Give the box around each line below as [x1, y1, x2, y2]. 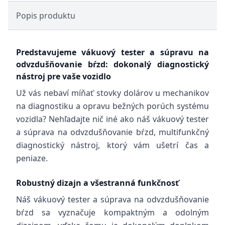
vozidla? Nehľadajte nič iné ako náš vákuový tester [16, 114, 209, 125]
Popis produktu [16, 10, 75, 21]
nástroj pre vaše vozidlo [16, 71, 111, 82]
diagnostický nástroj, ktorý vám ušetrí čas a [16, 140, 209, 151]
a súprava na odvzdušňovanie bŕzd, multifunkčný [16, 127, 209, 138]
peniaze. [16, 153, 48, 164]
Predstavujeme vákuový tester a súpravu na [16, 47, 209, 58]
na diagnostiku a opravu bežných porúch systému [16, 100, 209, 111]
